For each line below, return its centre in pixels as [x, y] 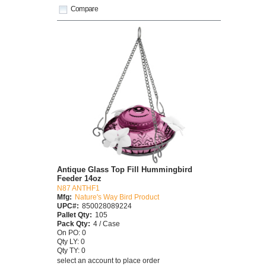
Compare [84, 9]
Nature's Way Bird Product [117, 197]
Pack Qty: [74, 224]
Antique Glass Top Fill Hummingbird [125, 170]
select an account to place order [108, 260]
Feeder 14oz [79, 179]
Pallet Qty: [75, 215]
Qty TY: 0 [71, 251]
